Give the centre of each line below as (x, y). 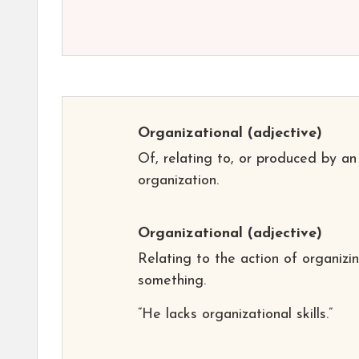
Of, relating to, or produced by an (247, 159)
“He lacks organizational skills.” (235, 314)
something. (172, 280)
